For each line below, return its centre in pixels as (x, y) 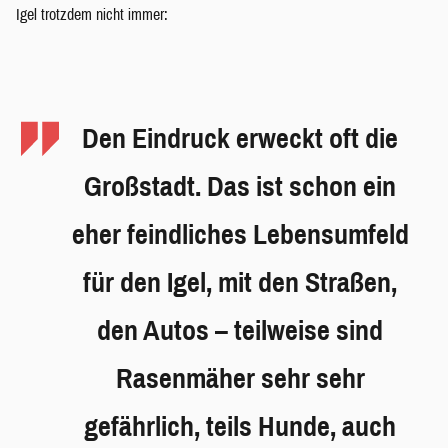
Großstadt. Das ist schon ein (240, 186)
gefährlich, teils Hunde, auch (240, 426)
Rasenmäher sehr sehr (240, 378)
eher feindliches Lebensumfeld (240, 234)
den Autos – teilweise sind (240, 330)
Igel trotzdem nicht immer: (92, 14)
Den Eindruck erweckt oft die (240, 138)
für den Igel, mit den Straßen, (240, 282)
